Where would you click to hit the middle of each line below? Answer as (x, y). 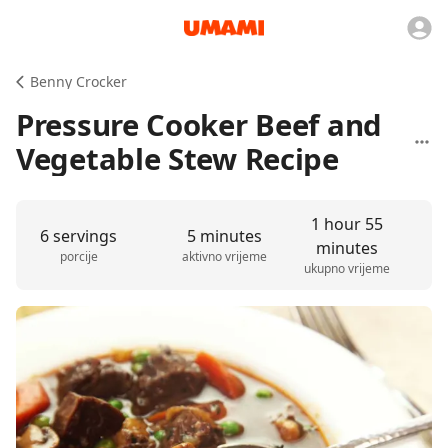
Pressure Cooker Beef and (199, 125)
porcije (78, 256)
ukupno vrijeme (346, 268)
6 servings (79, 236)
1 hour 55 (346, 224)
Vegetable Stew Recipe (177, 159)
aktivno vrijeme (224, 256)
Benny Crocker (78, 81)
